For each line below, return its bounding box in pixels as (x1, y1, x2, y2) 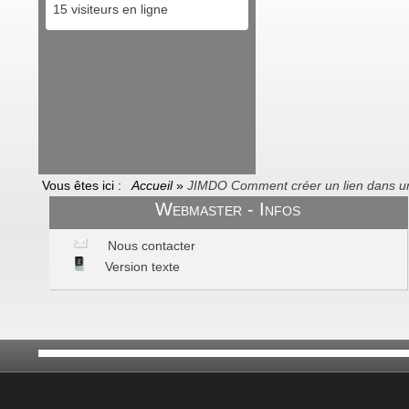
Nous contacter (104, 238, 195, 253)
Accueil (131, 178, 176, 193)
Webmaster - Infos (155, 199, 301, 219)
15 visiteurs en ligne (49, 2, 168, 16)
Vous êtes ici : (42, 178, 129, 193)
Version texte (101, 259, 180, 274)
